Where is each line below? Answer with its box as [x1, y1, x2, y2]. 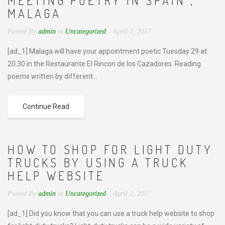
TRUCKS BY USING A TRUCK [8, 155, 188, 170]
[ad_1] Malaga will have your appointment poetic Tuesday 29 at [8, 47, 207, 55]
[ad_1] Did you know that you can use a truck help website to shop [8, 209, 214, 217]
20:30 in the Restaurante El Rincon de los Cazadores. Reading [8, 60, 201, 68]
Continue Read [23, 102, 69, 110]
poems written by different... [8, 72, 97, 80]
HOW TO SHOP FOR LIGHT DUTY [8, 142, 213, 157]
